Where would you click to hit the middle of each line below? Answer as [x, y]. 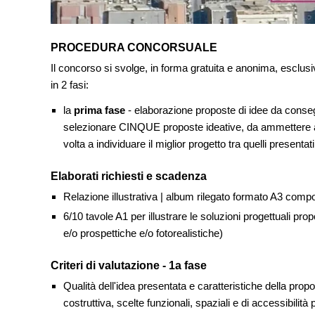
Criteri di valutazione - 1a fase [129, 265]
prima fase [101, 110]
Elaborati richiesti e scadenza [129, 176]
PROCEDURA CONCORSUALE [134, 47]
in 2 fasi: [71, 84]
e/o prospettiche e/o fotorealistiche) [143, 233]
